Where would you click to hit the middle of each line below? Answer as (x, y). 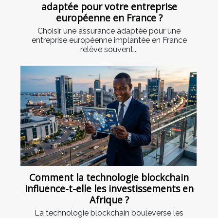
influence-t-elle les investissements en (109, 189)
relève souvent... (109, 49)
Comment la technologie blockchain (109, 178)
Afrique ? (109, 200)
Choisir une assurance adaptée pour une (109, 31)
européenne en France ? (109, 18)
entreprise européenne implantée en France (109, 40)
